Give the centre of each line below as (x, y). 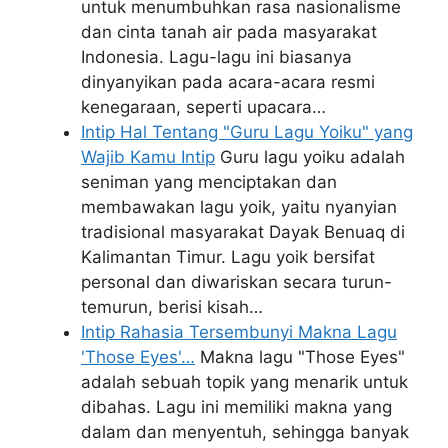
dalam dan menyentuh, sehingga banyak (245, 432)
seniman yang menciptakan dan (209, 182)
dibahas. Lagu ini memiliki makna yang (236, 407)
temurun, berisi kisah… (172, 307)
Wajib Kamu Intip (148, 157)
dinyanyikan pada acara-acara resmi (228, 82)
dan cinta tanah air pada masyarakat (229, 32)
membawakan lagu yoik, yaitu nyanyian (239, 207)
